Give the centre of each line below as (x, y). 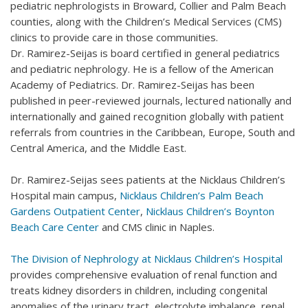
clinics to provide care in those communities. (114, 37)
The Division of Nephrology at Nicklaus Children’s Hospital (146, 258)
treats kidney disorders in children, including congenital (139, 290)
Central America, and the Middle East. (98, 147)
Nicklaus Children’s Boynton (210, 211)
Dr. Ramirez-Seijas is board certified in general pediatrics (145, 53)
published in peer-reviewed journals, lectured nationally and (151, 100)
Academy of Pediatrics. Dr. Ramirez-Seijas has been (132, 84)
